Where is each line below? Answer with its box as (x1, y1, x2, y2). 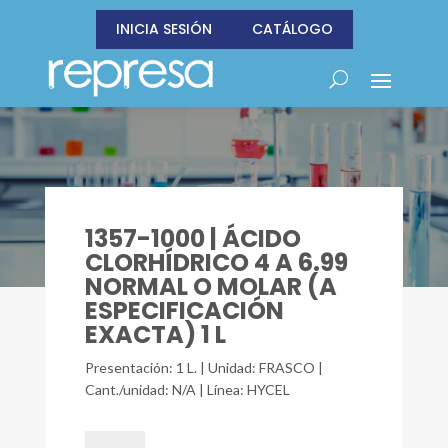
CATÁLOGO (251, 19, 333, 39)
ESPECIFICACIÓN (84, 294, 284, 327)
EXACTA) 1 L (84, 318, 226, 351)
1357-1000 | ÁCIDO (84, 222, 301, 255)
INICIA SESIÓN (115, 19, 212, 39)
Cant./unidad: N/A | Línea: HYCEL (84, 381, 290, 398)
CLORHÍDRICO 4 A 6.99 (84, 246, 348, 279)
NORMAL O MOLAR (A (84, 270, 337, 303)
